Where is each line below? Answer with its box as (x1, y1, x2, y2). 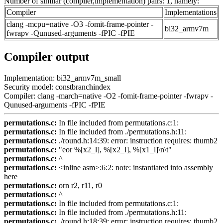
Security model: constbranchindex (4, 82, 111, 91)
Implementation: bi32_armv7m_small (4, 73, 121, 82)
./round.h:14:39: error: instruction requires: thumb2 (57, 136, 218, 145)
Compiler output (4, 50, 89, 63)
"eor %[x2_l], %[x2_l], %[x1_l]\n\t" (57, 145, 172, 154)
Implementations (165, 7, 217, 16)
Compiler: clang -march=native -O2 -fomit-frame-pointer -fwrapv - (4, 91, 213, 100)
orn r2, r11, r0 (57, 181, 102, 190)
